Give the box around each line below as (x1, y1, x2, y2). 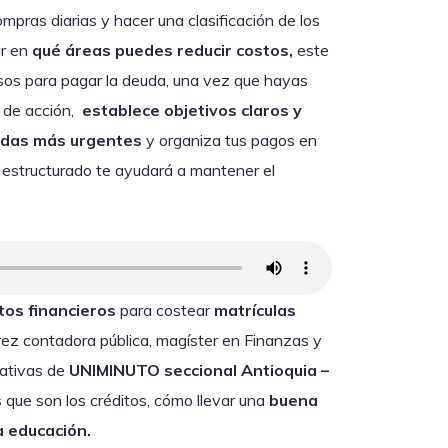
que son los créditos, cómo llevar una (2, 390, 265, 411)
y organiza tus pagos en (142, 130, 317, 151)
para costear (116, 300, 214, 321)
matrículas (214, 300, 296, 321)
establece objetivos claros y (82, 100, 302, 121)
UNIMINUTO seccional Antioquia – (69, 360, 329, 381)
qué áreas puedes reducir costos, (32, 40, 293, 61)
